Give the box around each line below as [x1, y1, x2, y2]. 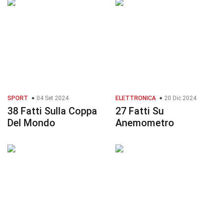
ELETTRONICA [115, 95, 156, 102]
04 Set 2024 [35, 95, 69, 102]
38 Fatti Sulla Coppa [7, 105, 97, 117]
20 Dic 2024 [163, 95, 196, 102]
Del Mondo [7, 117, 55, 129]
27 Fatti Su [115, 105, 164, 117]
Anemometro [115, 117, 174, 129]
